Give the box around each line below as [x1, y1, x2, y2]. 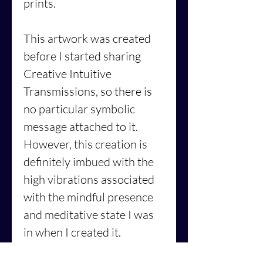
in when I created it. [23, 224, 121, 240]
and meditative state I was [23, 207, 154, 222]
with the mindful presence [23, 189, 153, 204]
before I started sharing [23, 48, 141, 63]
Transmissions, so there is [23, 83, 152, 99]
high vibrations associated [23, 171, 154, 187]
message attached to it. [23, 119, 138, 134]
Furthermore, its [23, 242, 105, 257]
